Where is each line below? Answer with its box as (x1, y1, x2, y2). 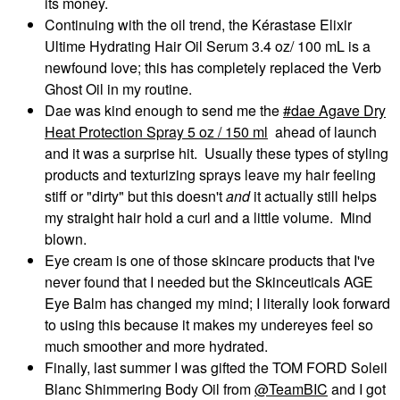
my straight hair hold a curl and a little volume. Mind (45, 207, 371, 229)
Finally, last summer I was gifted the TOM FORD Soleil (45, 357, 387, 379)
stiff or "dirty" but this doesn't (45, 186, 226, 207)
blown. (45, 229, 87, 250)
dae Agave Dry (291, 100, 386, 121)
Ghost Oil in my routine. (45, 79, 192, 100)
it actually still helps (250, 186, 377, 207)
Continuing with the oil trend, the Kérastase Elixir (45, 14, 352, 36)
